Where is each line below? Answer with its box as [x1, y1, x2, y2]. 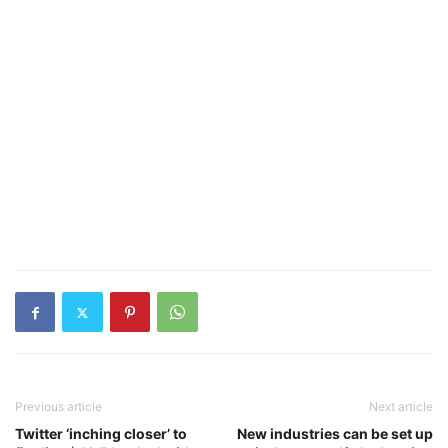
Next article [369, 399, 433, 414]
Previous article [15, 399, 102, 414]
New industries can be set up [237, 425, 433, 442]
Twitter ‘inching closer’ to [15, 425, 187, 442]
